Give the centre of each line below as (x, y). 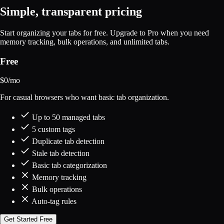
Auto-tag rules (53, 201)
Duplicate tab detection (67, 141)
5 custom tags (52, 129)
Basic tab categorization (68, 165)
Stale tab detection (60, 153)
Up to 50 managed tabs (67, 117)
